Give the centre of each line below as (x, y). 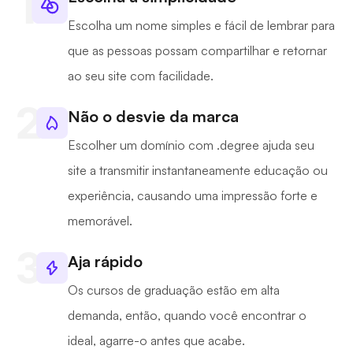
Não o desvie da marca (153, 117)
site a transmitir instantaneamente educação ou (198, 171)
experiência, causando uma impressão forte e (193, 196)
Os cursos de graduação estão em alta (174, 290)
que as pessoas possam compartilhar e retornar (197, 51)
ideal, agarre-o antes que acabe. (156, 341)
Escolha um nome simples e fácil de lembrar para (201, 26)
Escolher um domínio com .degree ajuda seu (191, 145)
